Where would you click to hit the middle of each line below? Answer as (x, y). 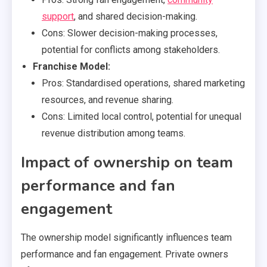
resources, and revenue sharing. (108, 100)
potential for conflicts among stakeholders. (131, 49)
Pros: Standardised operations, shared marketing (143, 83)
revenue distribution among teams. (114, 133)
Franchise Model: (72, 66)
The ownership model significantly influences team (126, 237)
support (58, 16)
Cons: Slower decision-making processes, (130, 33)
